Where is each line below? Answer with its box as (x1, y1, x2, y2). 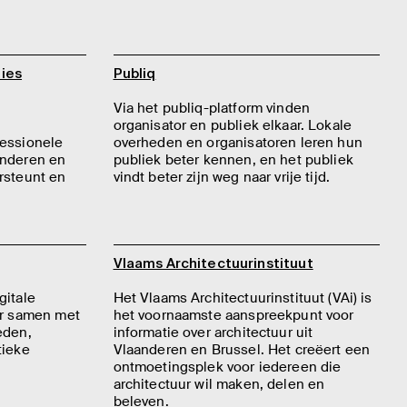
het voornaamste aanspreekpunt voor (113, 305, 354, 324)
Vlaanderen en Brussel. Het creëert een (113, 340, 371, 359)
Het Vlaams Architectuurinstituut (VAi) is (113, 288, 372, 307)
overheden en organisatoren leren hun (113, 134, 362, 152)
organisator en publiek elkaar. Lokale (113, 116, 352, 134)
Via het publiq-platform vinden (113, 99, 310, 117)
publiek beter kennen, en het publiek (113, 151, 353, 169)
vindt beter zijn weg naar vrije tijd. (113, 168, 331, 186)
